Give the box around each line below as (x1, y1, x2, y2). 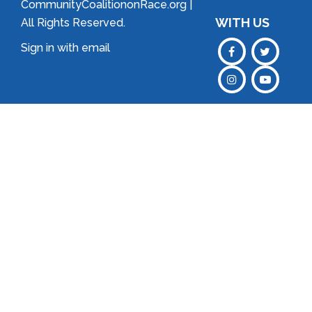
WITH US (214, 15, 270, 31)
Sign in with (21, 41, 81, 55)
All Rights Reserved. (21, 16, 125, 30)
